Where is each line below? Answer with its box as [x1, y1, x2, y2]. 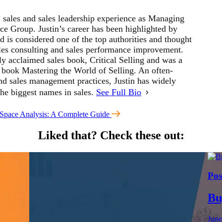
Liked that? [38, 129, 97, 142]
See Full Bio [96, 87, 141, 97]
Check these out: [97, 129, 184, 142]
